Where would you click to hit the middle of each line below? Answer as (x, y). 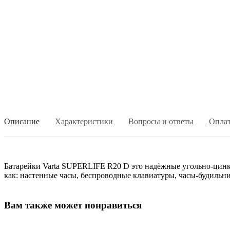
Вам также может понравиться (73, 205)
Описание (22, 121)
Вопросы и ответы (161, 121)
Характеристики (84, 121)
